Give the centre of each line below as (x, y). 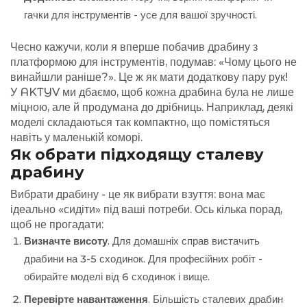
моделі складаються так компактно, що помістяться (140, 122)
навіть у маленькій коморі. (76, 137)
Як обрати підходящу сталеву (137, 154)
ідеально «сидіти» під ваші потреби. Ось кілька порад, (146, 210)
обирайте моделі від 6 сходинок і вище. (117, 277)
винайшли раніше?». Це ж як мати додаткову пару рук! (149, 77)
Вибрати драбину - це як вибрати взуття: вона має (138, 195)
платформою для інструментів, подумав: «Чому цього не (153, 62)
